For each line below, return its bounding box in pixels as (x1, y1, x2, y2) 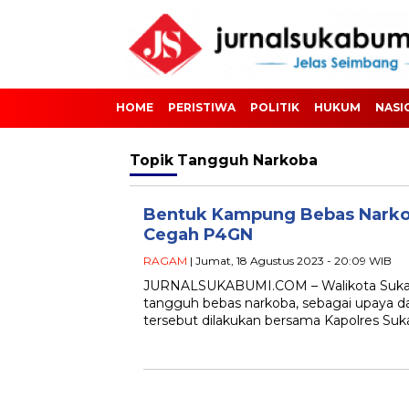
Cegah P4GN (143, 225, 253, 245)
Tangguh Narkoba (177, 152, 318, 169)
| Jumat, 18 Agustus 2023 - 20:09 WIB (187, 254, 392, 267)
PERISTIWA (168, 100, 236, 114)
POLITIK (250, 100, 299, 114)
